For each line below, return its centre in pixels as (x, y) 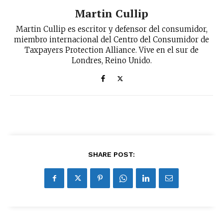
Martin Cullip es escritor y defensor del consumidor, (111, 29)
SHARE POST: (111, 155)
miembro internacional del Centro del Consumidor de (111, 40)
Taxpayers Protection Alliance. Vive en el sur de (111, 50)
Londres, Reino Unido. (111, 61)
